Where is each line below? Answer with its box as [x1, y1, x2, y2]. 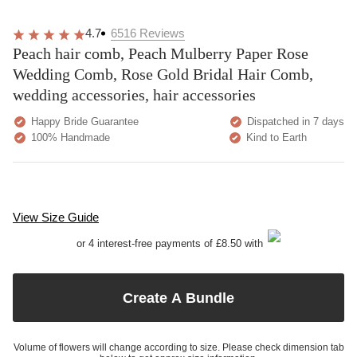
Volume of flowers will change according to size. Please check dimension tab [13, 342, 344, 353]
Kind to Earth [243, 131, 307, 143]
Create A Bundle [123, 289, 234, 306]
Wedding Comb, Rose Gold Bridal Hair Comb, [13, 65, 313, 83]
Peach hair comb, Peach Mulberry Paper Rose [13, 45, 308, 62]
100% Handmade [28, 131, 110, 143]
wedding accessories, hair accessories [13, 86, 256, 104]
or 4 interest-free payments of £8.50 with [76, 237, 263, 249]
